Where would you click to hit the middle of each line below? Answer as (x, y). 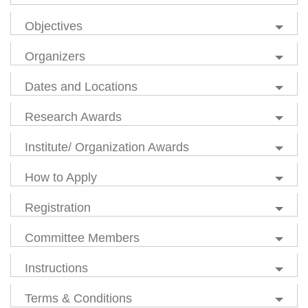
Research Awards (73, 117)
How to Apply (61, 177)
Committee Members (82, 238)
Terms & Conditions (78, 298)
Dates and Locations (81, 87)
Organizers (55, 56)
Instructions (56, 268)
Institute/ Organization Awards (107, 147)
